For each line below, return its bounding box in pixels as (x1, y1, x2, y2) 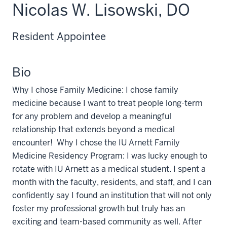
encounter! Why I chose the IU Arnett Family (12, 137, 180, 148)
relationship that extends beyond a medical (12, 124, 175, 135)
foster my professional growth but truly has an (12, 203, 185, 214)
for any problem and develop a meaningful (12, 111, 171, 122)
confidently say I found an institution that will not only (12, 190, 212, 201)
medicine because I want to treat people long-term (12, 98, 203, 108)
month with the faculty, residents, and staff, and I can (12, 177, 211, 187)
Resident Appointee (12, 30, 106, 43)
